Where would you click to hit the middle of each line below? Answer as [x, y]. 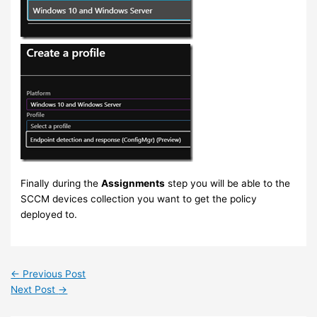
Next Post [35, 289]
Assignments [133, 184]
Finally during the [61, 184]
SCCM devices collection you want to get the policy [139, 199]
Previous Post [53, 273]
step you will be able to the [228, 184]
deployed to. [49, 215]
